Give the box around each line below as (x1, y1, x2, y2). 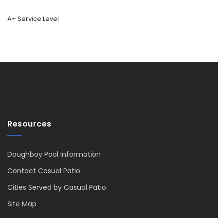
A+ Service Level (7, 14, 59, 23)
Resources (7, 118, 52, 129)
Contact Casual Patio (7, 165, 80, 176)
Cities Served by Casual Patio (7, 182, 106, 192)
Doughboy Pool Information (7, 149, 101, 159)
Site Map (7, 199, 36, 209)
